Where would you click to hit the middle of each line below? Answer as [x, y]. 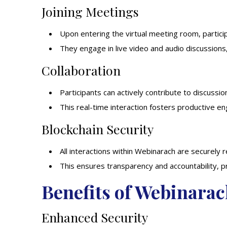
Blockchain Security [98, 129]
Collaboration [81, 70]
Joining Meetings [90, 11]
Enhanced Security [95, 217]
